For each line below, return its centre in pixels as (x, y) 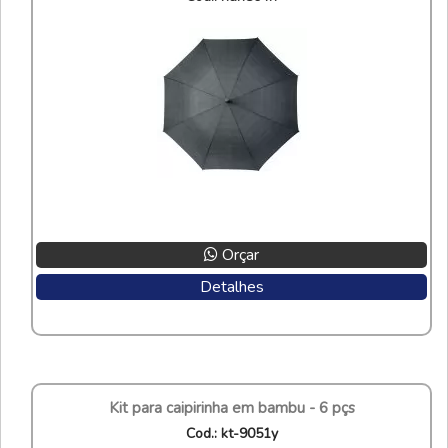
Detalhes (231, 286)
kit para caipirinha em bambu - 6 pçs (236, 407)
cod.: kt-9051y (236, 433)
